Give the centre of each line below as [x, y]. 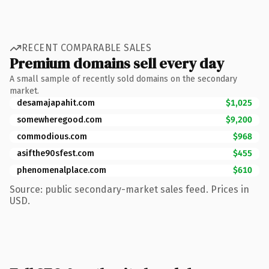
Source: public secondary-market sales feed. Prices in [129, 189]
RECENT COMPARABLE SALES [87, 48]
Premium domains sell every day [117, 63]
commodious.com [52, 136]
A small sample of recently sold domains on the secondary [123, 79]
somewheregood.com [59, 119]
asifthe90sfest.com [56, 153]
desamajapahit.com [56, 103]
